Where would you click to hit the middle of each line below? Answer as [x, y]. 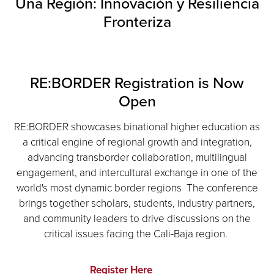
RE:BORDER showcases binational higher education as [137, 127]
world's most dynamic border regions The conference [137, 188]
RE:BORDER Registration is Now [137, 83]
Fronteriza [137, 22]
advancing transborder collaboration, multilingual [137, 157]
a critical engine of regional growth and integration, [137, 142]
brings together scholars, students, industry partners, [137, 203]
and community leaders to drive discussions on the [137, 218]
